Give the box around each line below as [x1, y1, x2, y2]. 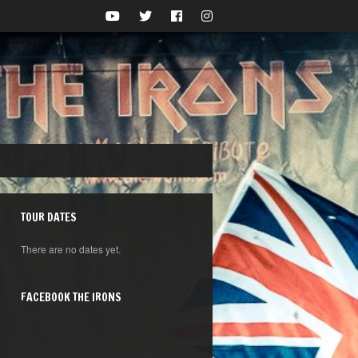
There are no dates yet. [21, 242, 121, 256]
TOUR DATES [21, 209, 77, 225]
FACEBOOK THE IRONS [21, 289, 121, 305]
